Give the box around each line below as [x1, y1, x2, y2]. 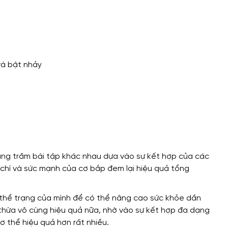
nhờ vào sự [103, 206, 144, 215]
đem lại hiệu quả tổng [107, 164, 189, 174]
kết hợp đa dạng [144, 206, 210, 215]
